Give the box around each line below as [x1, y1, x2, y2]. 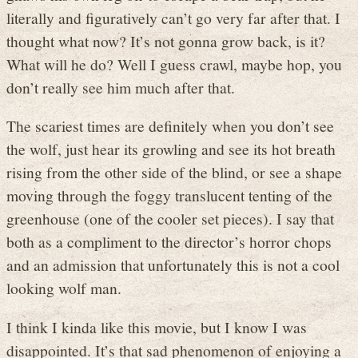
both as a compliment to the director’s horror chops [6, 231, 332, 253]
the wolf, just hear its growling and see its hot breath [6, 138, 336, 160]
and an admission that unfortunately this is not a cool [6, 254, 340, 276]
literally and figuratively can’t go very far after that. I [6, 6, 340, 28]
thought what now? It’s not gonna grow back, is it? [6, 30, 325, 51]
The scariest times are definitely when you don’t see [6, 115, 334, 137]
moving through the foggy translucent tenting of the [6, 185, 332, 206]
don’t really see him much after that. [6, 76, 235, 97]
